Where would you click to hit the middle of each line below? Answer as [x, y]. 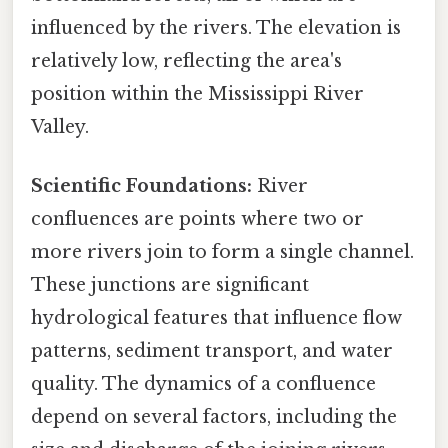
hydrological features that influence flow [216, 318]
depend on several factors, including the [214, 417]
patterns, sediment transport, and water [212, 351]
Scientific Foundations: [141, 186]
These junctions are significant [170, 285]
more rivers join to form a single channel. [222, 252]
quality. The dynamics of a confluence [203, 384]
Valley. [60, 126]
